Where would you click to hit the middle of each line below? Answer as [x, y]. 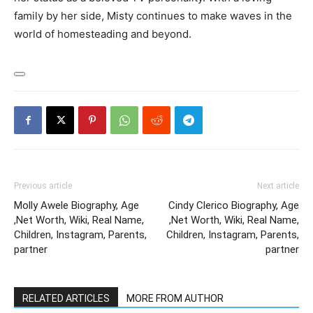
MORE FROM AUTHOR [175, 298]
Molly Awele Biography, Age [77, 205]
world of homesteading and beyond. [103, 34]
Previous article [43, 186]
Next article [278, 186]
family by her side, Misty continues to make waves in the [153, 16]
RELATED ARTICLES [66, 298]
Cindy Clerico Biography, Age [234, 205]
